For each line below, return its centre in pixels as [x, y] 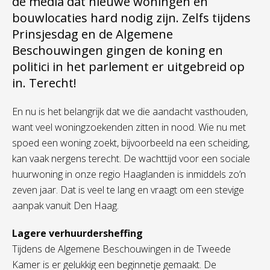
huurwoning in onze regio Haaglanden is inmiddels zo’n [129, 174]
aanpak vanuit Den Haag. [65, 206]
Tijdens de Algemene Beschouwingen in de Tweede [121, 249]
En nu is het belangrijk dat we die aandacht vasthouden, [130, 111]
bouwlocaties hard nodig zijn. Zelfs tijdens [131, 18]
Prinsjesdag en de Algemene [93, 34]
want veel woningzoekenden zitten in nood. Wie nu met [129, 127]
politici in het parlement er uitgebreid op [128, 67]
